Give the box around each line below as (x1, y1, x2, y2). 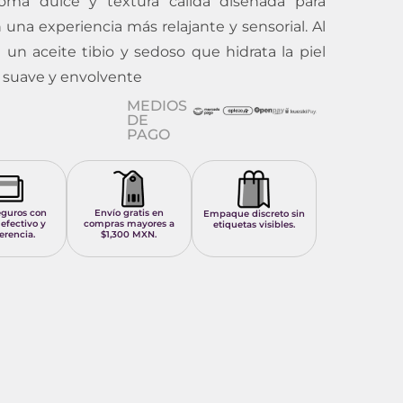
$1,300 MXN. (101, 228, 157, 241)
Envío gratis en (94, 207, 164, 219)
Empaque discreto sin (202, 208, 305, 220)
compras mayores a (83, 218, 175, 230)
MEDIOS (127, 97, 188, 114)
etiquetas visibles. (212, 219, 295, 231)
